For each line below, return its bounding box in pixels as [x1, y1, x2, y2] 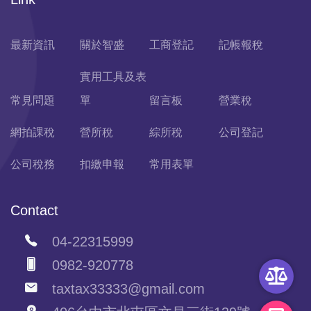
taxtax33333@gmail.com [38, 280, 205, 296]
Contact [10, 202, 58, 218]
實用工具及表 [80, 70, 147, 83]
